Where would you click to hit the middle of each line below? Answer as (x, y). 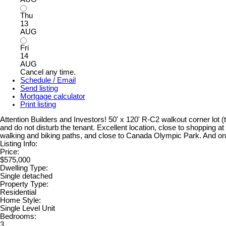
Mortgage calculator (53, 96)
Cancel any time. (48, 72)
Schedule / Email (48, 80)
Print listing (38, 104)
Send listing (39, 88)
